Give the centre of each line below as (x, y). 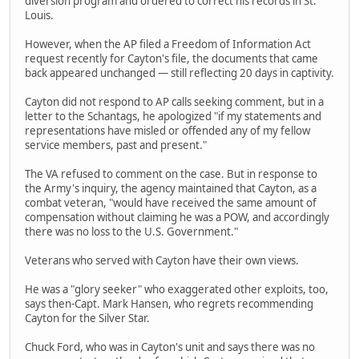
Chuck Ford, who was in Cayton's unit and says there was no (170, 347)
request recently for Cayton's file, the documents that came (171, 58)
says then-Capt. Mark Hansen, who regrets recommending (169, 303)
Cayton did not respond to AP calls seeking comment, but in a (174, 101)
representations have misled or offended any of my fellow (167, 130)
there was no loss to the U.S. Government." (131, 231)
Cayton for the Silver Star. (87, 318)
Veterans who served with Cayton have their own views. (162, 260)
